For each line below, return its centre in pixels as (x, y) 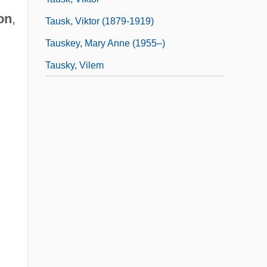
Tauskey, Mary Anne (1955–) (105, 43)
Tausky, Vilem (74, 65)
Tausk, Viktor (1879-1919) (100, 21)
